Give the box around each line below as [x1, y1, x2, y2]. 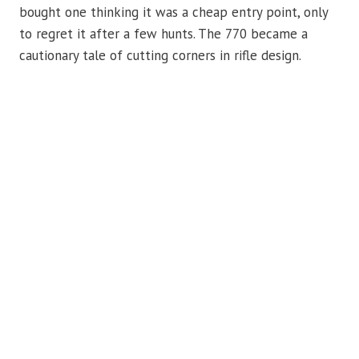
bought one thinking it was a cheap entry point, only [19, 2, 328, 21]
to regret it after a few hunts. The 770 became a [19, 24, 308, 42]
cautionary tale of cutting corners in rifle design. [19, 46, 301, 64]
